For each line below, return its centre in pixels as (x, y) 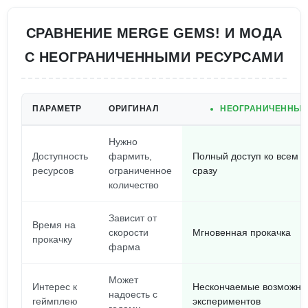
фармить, (130, 156)
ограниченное (140, 170)
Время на (54, 225)
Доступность (60, 156)
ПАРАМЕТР (57, 109)
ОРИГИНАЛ (133, 109)
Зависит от (133, 218)
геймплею (55, 301)
